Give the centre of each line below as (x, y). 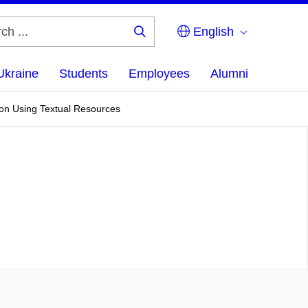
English (212, 32)
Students (84, 74)
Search (162, 42)
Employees (159, 74)
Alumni (229, 74)
